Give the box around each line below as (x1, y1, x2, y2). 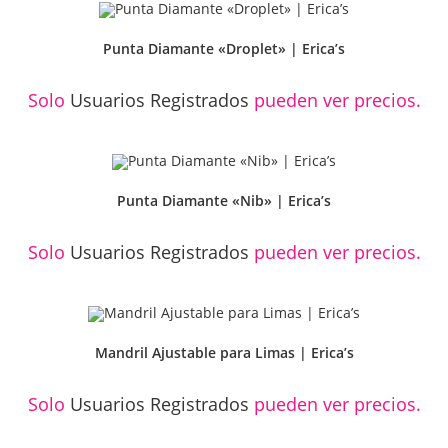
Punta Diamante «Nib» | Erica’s (117, 190, 331, 210)
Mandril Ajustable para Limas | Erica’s (94, 342, 354, 362)
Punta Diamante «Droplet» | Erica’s (103, 39, 345, 59)
